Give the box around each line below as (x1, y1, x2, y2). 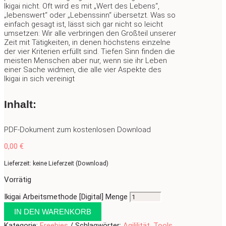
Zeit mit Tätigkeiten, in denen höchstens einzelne (4, 37, 171, 47)
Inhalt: (4, 98, 36, 110)
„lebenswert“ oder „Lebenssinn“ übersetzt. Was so (4, 10, 176, 20)
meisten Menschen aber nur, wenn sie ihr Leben (4, 55, 167, 65)
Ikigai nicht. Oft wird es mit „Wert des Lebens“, (4, 1, 159, 11)
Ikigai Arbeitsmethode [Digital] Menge (4, 192, 128, 201)
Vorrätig (4, 175, 31, 184)
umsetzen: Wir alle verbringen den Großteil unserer (4, 28, 176, 38)
